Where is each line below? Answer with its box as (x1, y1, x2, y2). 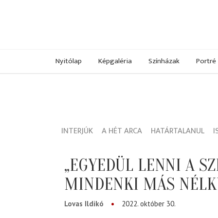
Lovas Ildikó (64, 199, 104, 209)
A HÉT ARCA (102, 124, 142, 138)
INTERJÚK (61, 124, 93, 138)
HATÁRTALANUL (151, 124, 204, 138)
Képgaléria (98, 54, 132, 67)
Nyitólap (55, 54, 82, 67)
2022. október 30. (122, 199, 176, 209)
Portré (196, 54, 216, 67)
